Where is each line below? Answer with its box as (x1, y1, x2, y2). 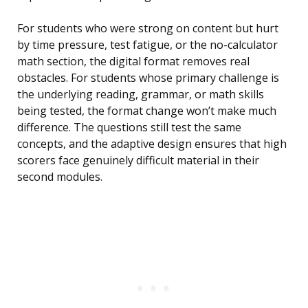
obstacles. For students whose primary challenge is (17, 70, 279, 86)
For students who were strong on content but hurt (17, 21, 278, 36)
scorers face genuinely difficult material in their (17, 153, 259, 168)
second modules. (17, 169, 102, 185)
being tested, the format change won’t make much (17, 103, 276, 119)
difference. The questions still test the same (17, 120, 241, 135)
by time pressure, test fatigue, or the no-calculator (17, 37, 278, 53)
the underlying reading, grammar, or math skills (17, 87, 264, 102)
